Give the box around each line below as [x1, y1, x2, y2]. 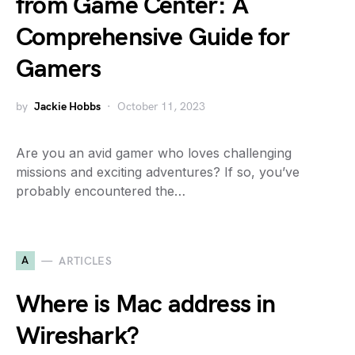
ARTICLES [59, 254, 113, 268]
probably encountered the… [16, 183, 185, 199]
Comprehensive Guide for [16, 22, 290, 53]
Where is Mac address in [16, 289, 276, 320]
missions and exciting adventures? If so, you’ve [16, 164, 300, 180]
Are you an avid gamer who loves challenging [16, 145, 292, 161]
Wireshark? [16, 321, 139, 352]
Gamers [16, 54, 101, 85]
